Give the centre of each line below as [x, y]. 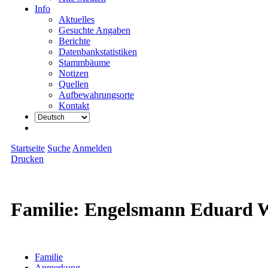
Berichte [74, 41]
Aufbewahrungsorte [96, 95]
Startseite [28, 148]
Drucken [27, 159]
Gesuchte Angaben [95, 30]
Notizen [74, 73]
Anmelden [92, 148]
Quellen [74, 84]
